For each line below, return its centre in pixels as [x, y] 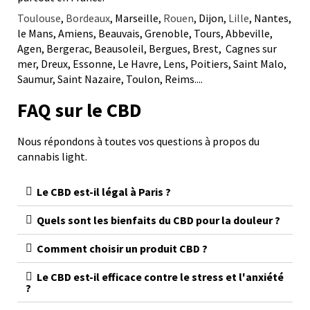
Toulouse [39, 18]
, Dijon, [211, 18]
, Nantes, [270, 18]
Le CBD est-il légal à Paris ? [104, 192]
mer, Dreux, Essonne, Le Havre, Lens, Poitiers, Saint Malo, [152, 64]
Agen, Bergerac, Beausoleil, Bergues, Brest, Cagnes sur [147, 49]
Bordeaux [88, 18]
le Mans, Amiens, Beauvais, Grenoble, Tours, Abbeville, [145, 34]
